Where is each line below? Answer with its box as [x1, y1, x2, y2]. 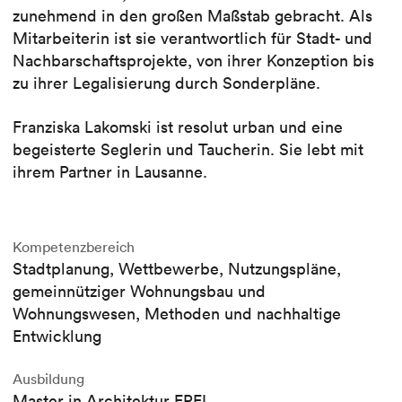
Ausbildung [13, 369, 84, 388]
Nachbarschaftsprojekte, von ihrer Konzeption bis [13, 49, 374, 71]
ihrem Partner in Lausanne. [13, 161, 207, 182]
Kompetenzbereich [13, 237, 135, 256]
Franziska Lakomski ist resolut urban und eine [13, 116, 343, 137]
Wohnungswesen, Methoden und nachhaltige [13, 302, 341, 324]
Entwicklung [13, 325, 101, 346]
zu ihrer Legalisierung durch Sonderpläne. [13, 72, 320, 93]
